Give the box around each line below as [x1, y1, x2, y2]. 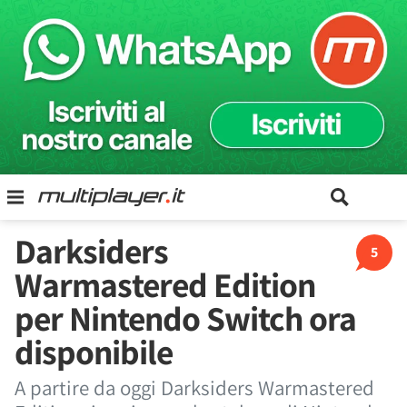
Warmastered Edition [15, 262, 315, 307]
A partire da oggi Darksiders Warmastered [15, 374, 374, 402]
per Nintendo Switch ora [15, 295, 356, 341]
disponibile [15, 329, 173, 374]
